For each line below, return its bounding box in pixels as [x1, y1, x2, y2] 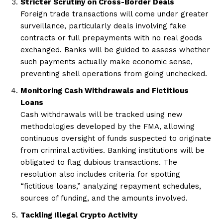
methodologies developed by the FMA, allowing [20, 121, 195, 131]
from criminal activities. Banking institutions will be [20, 145, 205, 155]
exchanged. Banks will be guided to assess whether [20, 45, 210, 54]
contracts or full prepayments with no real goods [20, 33, 202, 42]
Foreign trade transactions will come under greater [20, 9, 209, 18]
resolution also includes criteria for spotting [20, 169, 180, 179]
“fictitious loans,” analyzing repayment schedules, [20, 181, 201, 191]
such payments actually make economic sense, [20, 57, 193, 66]
